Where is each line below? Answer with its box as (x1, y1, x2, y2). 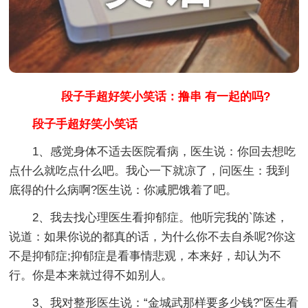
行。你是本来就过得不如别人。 (9, 268, 173, 282)
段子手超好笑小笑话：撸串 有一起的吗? (38, 89, 270, 103)
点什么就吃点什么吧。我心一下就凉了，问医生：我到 (9, 164, 290, 177)
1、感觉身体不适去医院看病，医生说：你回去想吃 (9, 144, 296, 158)
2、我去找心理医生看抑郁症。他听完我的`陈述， (9, 210, 289, 224)
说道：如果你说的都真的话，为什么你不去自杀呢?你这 (9, 230, 296, 243)
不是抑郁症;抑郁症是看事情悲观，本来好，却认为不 (9, 249, 282, 263)
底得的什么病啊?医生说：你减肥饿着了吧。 (9, 183, 238, 197)
